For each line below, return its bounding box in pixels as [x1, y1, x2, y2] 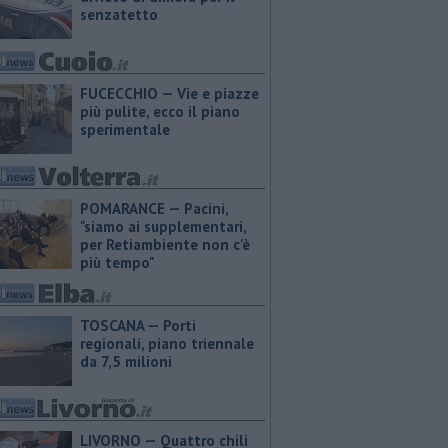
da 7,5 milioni [80, 352, 172, 371]
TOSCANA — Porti [80, 316, 196, 335]
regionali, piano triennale [80, 334, 254, 353]
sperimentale [80, 120, 170, 139]
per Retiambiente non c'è [80, 235, 250, 254]
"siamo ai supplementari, [80, 217, 246, 236]
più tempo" [80, 253, 154, 272]
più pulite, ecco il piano [80, 102, 240, 121]
